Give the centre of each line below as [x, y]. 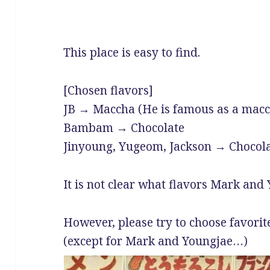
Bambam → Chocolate [124, 127]
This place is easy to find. [132, 52]
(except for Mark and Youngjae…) [156, 241]
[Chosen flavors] [108, 90]
